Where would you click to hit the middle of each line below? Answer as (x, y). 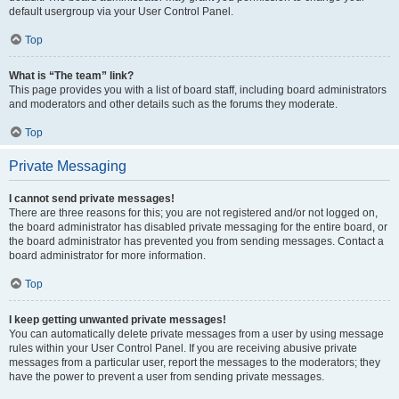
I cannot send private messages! (92, 199)
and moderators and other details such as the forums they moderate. (173, 104)
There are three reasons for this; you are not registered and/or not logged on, (193, 213)
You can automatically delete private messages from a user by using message (196, 334)
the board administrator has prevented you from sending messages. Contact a (196, 241)
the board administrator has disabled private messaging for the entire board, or (198, 227)
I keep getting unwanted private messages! (118, 320)
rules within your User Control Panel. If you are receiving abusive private (183, 348)
